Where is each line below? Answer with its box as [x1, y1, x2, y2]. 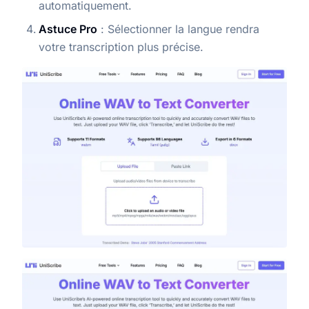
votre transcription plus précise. [39, 40, 203, 54]
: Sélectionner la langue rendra [97, 22, 259, 37]
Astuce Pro [39, 22, 97, 37]
